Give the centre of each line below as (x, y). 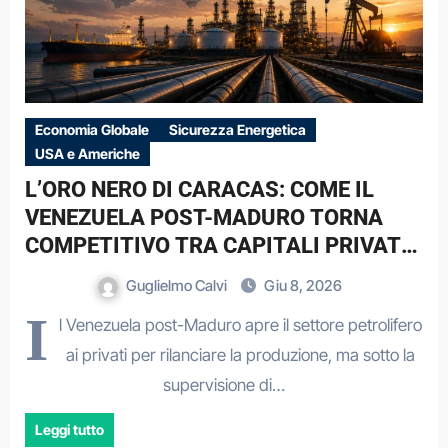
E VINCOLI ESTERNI (121, 273)
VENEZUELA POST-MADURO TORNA (203, 217)
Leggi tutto (69, 429)
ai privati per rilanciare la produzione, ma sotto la (240, 355)
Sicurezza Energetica (237, 129)
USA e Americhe (87, 153)
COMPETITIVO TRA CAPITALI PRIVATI (216, 245)
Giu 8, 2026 (302, 285)
